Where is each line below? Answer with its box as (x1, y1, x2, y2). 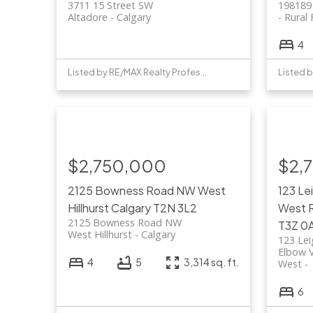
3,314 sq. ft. (184, 256, 240, 269)
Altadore (67, 10, 108, 24)
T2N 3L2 (152, 201, 197, 216)
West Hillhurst (67, 228, 132, 242)
